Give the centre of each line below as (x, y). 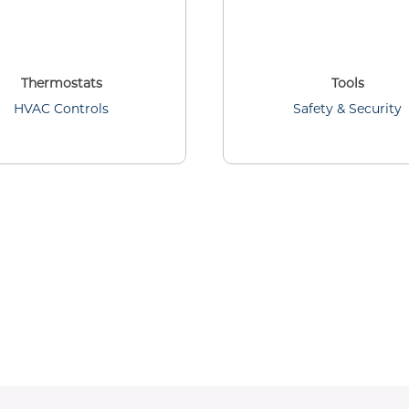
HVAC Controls (62, 109)
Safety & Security (348, 109)
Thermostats (61, 83)
